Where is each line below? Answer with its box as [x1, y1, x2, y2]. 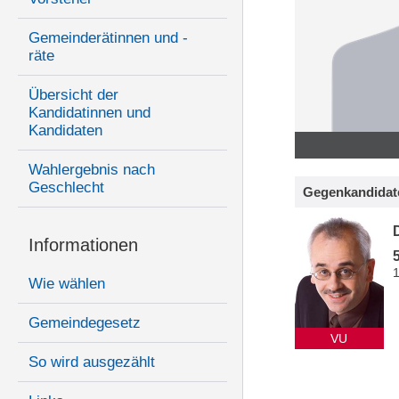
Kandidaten [28, 122, 102, 140]
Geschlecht [28, 179, 104, 197]
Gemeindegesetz [28, 314, 141, 332]
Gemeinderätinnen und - [28, 29, 188, 47]
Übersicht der [28, 86, 118, 104]
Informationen [28, 235, 138, 256]
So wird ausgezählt [28, 354, 155, 371]
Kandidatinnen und [28, 104, 151, 122]
